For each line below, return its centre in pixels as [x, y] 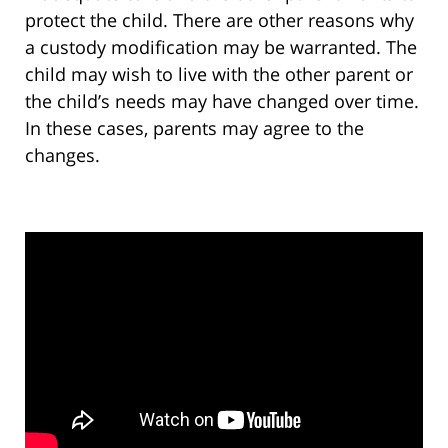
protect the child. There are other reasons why [219, 20]
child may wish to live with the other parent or [219, 74]
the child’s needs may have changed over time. [222, 101]
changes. [62, 155]
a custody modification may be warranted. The [221, 47]
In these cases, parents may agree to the [194, 128]
